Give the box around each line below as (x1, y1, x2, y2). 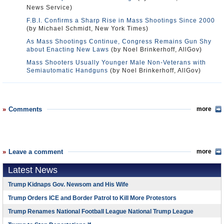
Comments (8, 105, 42, 113)
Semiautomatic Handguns (26, 67, 108, 74)
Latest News (8, 165, 57, 175)
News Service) (26, 4, 72, 11)
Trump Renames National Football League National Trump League (8, 208, 193, 215)
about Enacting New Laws (26, 46, 109, 53)
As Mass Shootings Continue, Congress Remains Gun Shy (26, 38, 211, 45)
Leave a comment (8, 148, 63, 155)
